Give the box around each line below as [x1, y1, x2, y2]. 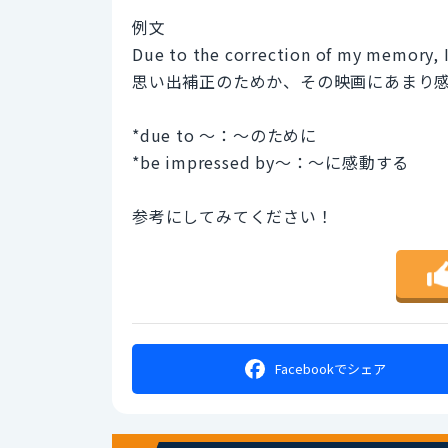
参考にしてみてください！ [132, 203, 334, 228]
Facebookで [275, 359, 348, 379]
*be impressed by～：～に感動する [132, 149, 410, 174]
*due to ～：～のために [132, 122, 317, 147]
